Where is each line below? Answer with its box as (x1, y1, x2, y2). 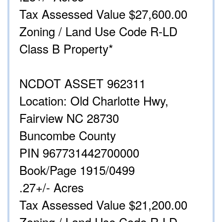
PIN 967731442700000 (19, 144, 139, 162)
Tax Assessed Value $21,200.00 (19, 196, 187, 214)
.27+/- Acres (19, 178, 84, 196)
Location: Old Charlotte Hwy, (19, 92, 168, 110)
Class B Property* (19, 40, 113, 57)
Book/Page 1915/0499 (19, 161, 135, 179)
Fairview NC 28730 (19, 109, 119, 127)
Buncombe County (19, 126, 116, 144)
